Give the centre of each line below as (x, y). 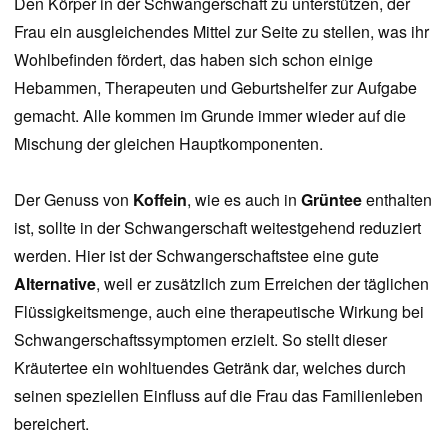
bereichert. (51, 423)
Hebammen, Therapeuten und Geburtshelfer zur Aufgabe (215, 87)
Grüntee (331, 199)
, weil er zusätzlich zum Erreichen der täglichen (262, 283)
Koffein (158, 199)
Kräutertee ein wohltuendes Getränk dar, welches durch (210, 367)
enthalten (397, 199)
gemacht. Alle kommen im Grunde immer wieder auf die (210, 115)
